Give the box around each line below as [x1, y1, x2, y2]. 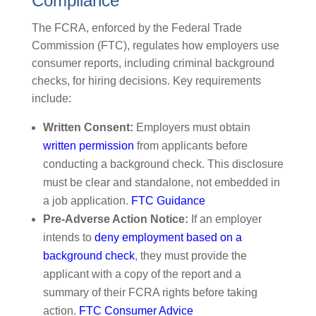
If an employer [188, 213, 262, 225]
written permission [42, 140, 134, 152]
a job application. [42, 195, 131, 207]
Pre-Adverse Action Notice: [42, 213, 188, 225]
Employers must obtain [133, 121, 250, 133]
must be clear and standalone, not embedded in [42, 176, 280, 188]
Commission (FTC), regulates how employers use [31, 39, 279, 51]
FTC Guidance [130, 195, 205, 207]
